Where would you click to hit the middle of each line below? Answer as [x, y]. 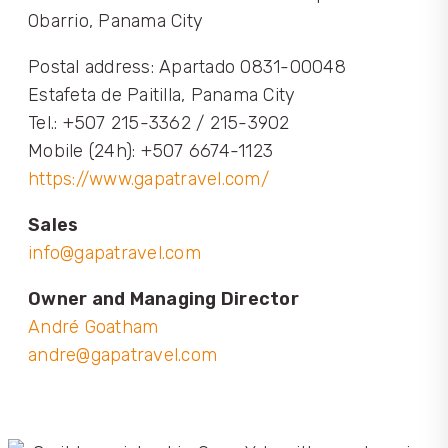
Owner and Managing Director [163, 299]
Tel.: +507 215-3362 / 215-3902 [159, 123]
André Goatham [93, 327]
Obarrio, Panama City [115, 21]
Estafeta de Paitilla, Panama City [162, 95]
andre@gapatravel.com [122, 355]
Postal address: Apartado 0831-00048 [187, 67]
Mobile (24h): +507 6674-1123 [150, 151]
